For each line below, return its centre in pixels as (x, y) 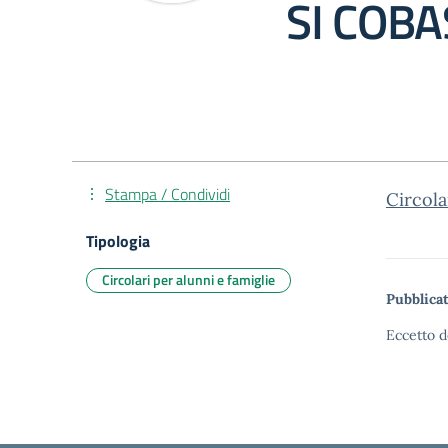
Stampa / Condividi (167, 194)
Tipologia (118, 241)
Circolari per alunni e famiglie (188, 279)
